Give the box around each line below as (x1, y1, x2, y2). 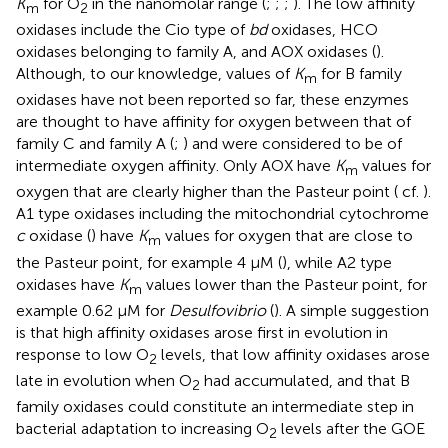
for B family (317, 64, 402, 84)
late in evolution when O (16, 371, 192, 390)
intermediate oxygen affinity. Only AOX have (16, 156, 335, 176)
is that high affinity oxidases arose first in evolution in (16, 322, 388, 342)
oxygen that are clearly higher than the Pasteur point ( (16, 182, 398, 202)
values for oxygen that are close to (161, 226, 413, 246)
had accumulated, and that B (200, 371, 410, 390)
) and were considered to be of (183, 134, 402, 154)
